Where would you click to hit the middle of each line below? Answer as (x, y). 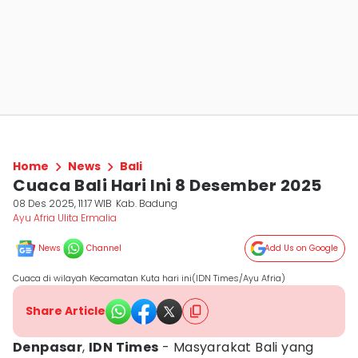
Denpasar (48, 347)
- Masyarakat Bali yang (236, 347)
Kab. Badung (147, 203)
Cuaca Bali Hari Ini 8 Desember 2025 (167, 185)
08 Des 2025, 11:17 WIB (62, 203)
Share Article (66, 311)
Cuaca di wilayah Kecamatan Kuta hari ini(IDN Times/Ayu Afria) (149, 278)
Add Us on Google (301, 248)
